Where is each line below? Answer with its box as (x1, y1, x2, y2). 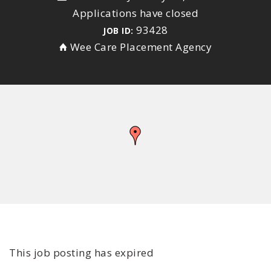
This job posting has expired (9, 246, 154, 260)
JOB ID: (103, 25, 134, 36)
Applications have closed (73, 6, 198, 20)
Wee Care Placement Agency (70, 40, 212, 54)
